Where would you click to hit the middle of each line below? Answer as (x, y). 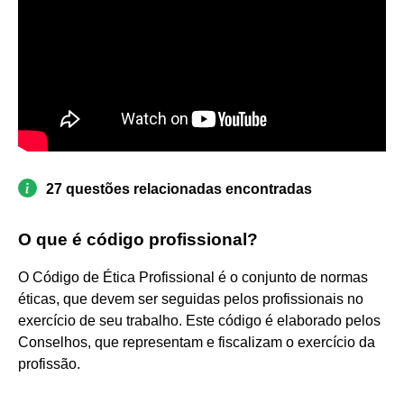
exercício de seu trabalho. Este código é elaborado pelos (199, 320)
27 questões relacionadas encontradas (179, 188)
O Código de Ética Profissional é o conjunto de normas (193, 277)
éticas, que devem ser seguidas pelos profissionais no (191, 298)
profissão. (49, 363)
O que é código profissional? (138, 239)
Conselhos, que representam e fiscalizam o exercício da (197, 342)
